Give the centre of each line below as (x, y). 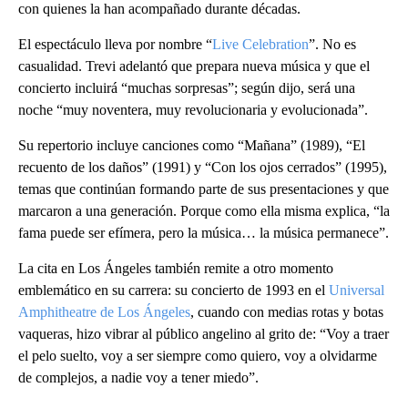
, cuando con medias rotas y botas (287, 312)
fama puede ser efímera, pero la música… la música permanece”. (204, 233)
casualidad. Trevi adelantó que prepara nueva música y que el (194, 66)
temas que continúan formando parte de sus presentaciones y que (204, 189)
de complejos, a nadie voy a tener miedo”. (138, 378)
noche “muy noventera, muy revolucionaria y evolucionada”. (193, 110)
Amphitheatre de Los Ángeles (104, 312)
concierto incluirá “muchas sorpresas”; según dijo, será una (187, 88)
